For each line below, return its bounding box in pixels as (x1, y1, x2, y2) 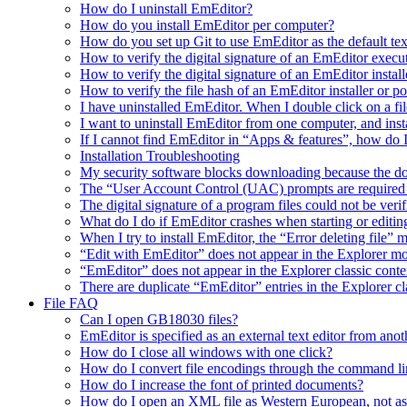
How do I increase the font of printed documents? (80, 377, 363, 393)
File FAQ (44, 295, 98, 312)
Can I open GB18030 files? (80, 312, 238, 328)
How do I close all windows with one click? (80, 344, 333, 361)
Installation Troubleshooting (80, 148, 240, 164)
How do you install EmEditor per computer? (80, 17, 334, 34)
